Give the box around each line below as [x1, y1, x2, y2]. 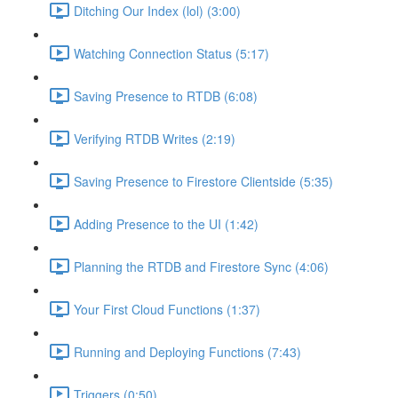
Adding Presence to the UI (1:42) [74, 214, 259, 233]
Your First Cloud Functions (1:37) [74, 299, 260, 318]
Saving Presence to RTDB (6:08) [74, 86, 258, 105]
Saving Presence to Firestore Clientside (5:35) [74, 171, 333, 190]
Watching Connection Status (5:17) [74, 44, 269, 62]
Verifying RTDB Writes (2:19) [74, 129, 235, 147]
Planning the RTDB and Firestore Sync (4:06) [74, 257, 329, 275]
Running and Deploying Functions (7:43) [74, 342, 301, 361]
